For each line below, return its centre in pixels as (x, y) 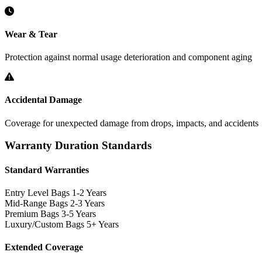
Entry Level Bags (37, 193)
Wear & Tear (31, 34)
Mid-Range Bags (36, 203)
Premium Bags (32, 214)
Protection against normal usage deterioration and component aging (128, 57)
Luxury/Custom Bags (44, 224)
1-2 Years (89, 193)
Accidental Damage (43, 100)
